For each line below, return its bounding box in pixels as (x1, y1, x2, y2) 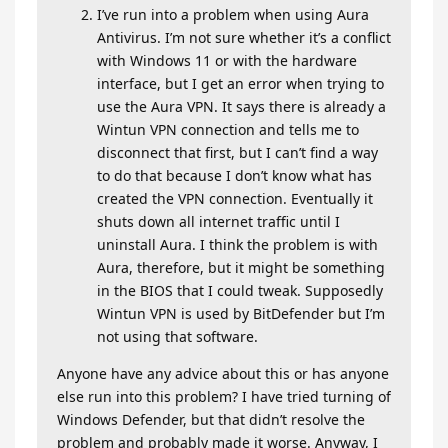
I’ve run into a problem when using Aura (97, 5, 369, 24)
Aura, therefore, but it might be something (97, 258, 385, 277)
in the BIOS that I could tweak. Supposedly (97, 281, 383, 300)
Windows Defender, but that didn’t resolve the (57, 410, 365, 429)
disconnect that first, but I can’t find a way (97, 143, 378, 162)
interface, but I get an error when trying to (97, 74, 384, 93)
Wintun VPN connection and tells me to (97, 120, 359, 139)
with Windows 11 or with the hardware (97, 51, 357, 70)
